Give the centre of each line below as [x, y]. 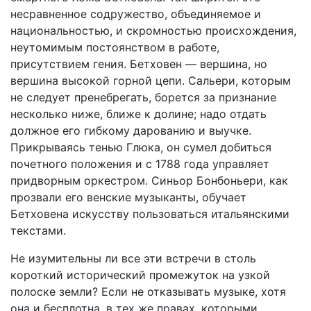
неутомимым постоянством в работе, [115, 47]
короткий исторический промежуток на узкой [140, 275]
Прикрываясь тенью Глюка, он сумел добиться [141, 147]
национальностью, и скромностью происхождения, [153, 31]
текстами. [38, 230]
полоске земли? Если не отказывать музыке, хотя [148, 292]
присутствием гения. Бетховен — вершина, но [139, 64]
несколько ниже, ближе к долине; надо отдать [138, 114]
